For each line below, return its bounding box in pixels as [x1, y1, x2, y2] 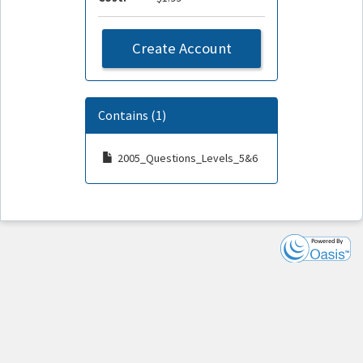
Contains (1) [98, 106, 167, 123]
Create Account [131, 38, 232, 58]
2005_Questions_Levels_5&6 [117, 150, 258, 165]
